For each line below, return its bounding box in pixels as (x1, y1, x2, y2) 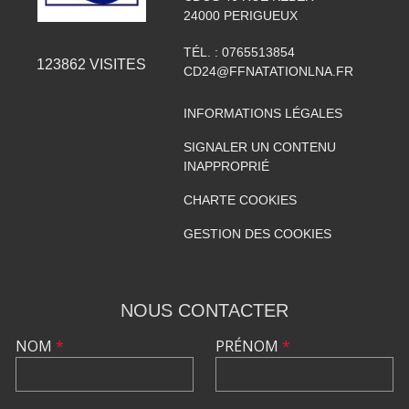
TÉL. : (183, 45, 222, 60)
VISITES (86, 57, 147, 73)
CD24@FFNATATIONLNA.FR (183, 64, 353, 79)
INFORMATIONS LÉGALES (183, 106, 342, 121)
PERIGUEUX (223, 8, 298, 24)
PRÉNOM (215, 336, 282, 357)
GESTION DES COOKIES (183, 226, 331, 242)
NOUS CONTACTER (121, 300, 288, 321)
